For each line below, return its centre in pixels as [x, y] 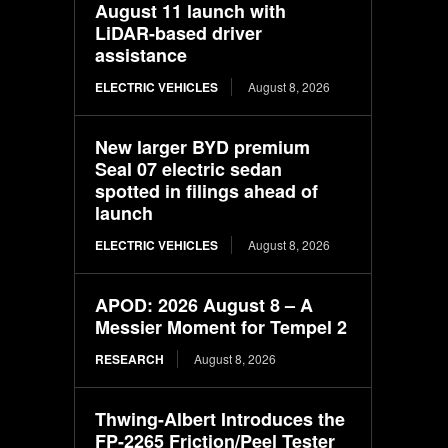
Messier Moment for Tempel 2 [221, 326]
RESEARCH [130, 358]
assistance [141, 54]
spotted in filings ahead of [207, 190]
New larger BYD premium [203, 146]
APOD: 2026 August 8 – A [204, 304]
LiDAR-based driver [179, 32]
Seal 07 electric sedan [189, 168]
